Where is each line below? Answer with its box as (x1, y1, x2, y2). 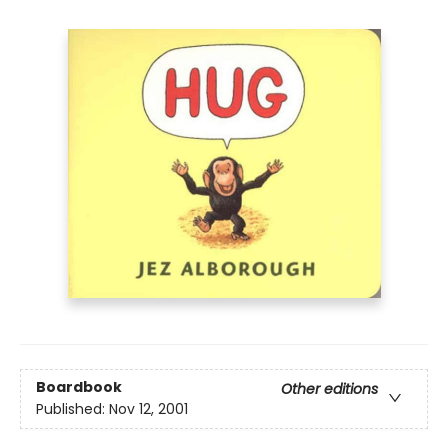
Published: (36, 399, 109, 420)
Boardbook (36, 377, 122, 398)
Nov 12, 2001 (109, 399, 188, 420)
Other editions (281, 379, 378, 400)
